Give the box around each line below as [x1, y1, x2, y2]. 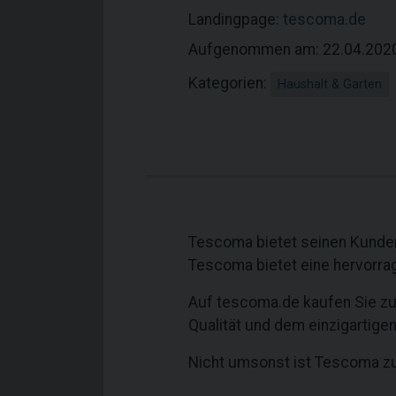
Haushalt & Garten [278, 77, 382, 92]
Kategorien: [188, 74, 270, 92]
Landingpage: [188, 11, 283, 28]
